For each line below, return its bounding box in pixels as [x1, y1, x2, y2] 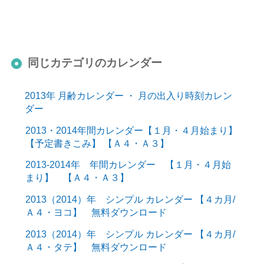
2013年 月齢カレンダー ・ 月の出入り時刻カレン [24, 90, 232, 101]
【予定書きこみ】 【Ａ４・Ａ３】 [25, 137, 169, 148]
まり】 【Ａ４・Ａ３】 [25, 172, 129, 183]
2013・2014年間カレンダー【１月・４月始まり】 [25, 124, 237, 136]
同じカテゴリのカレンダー [28, 56, 163, 69]
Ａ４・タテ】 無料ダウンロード [25, 241, 167, 252]
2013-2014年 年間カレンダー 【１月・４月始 [25, 159, 231, 170]
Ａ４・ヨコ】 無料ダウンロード [25, 207, 167, 218]
